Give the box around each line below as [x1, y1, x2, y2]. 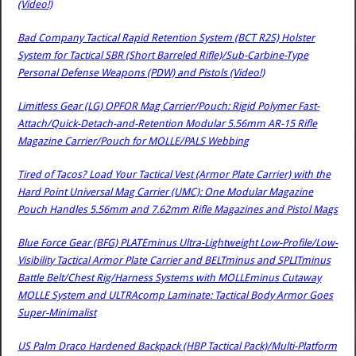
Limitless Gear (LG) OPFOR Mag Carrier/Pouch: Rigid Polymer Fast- [17, 99, 320, 112]
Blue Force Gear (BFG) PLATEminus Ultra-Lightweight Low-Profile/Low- [17, 236, 339, 249]
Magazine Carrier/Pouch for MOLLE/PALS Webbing [17, 134, 250, 147]
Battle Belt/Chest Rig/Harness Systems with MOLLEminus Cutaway [17, 271, 322, 284]
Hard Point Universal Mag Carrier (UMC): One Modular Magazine [17, 185, 314, 198]
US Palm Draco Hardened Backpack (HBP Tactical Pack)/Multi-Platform [17, 339, 338, 352]
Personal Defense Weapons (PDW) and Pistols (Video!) [17, 66, 265, 79]
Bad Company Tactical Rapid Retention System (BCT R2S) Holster [17, 31, 315, 44]
